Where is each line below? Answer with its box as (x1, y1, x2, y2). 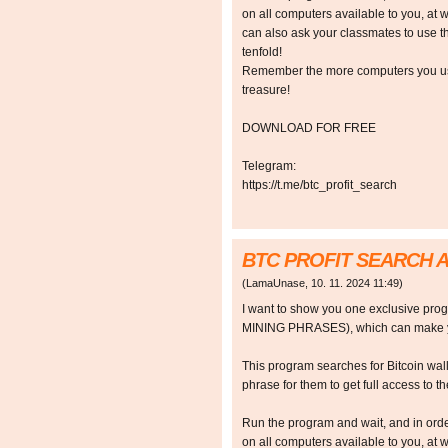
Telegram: (242, 159, 296, 174)
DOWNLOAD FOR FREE (242, 121, 376, 136)
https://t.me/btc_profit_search (242, 178, 397, 193)
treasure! (242, 83, 290, 98)
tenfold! (242, 45, 282, 60)
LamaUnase (246, 277, 305, 290)
